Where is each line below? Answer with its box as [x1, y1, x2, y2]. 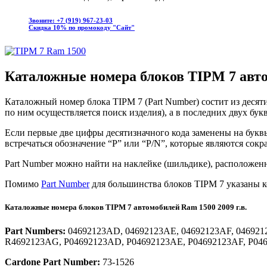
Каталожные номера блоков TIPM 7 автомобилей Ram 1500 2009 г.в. [5, 203, 247, 212]
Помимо [5, 179, 41, 190]
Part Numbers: [5, 225, 66, 236]
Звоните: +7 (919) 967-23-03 [29, 17, 113, 24]
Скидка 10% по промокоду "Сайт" [29, 24, 135, 32]
